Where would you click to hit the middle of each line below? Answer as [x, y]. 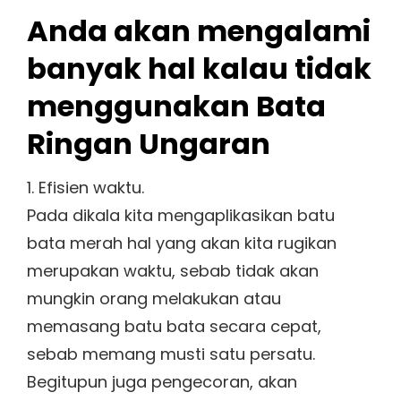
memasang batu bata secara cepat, [174, 326]
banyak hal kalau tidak [199, 68]
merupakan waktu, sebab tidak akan [173, 270]
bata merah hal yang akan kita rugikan [182, 243]
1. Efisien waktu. [85, 187]
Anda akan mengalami [199, 30]
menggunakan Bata [176, 106]
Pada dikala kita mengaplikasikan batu [181, 215]
